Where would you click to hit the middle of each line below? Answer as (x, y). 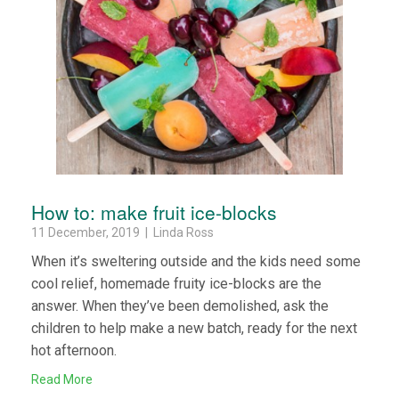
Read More (62, 379)
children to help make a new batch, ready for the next (194, 328)
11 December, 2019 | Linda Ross (122, 232)
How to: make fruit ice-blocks (154, 212)
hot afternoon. (74, 350)
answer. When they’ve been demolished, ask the (180, 305)
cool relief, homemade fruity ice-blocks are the (176, 283)
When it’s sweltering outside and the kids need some (196, 261)
